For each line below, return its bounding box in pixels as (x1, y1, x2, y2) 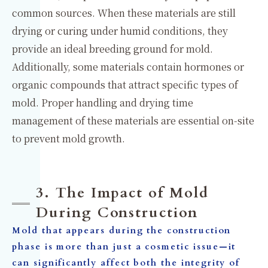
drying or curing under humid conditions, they (12, 24, 228, 38)
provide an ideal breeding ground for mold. (12, 42, 213, 56)
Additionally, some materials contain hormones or (12, 60, 244, 74)
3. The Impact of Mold (36, 183, 209, 203)
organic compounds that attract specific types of (12, 78, 238, 92)
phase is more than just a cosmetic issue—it (12, 241, 236, 252)
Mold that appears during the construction (12, 225, 231, 236)
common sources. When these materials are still (12, 6, 236, 20)
